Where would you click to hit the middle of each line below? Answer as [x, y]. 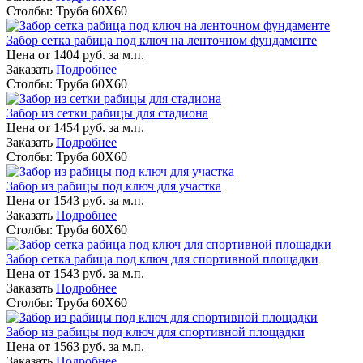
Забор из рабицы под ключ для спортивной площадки [156, 331]
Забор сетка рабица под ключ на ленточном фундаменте [162, 40]
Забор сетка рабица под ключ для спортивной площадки [162, 258]
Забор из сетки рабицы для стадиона [107, 113]
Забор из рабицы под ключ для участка [114, 186]
